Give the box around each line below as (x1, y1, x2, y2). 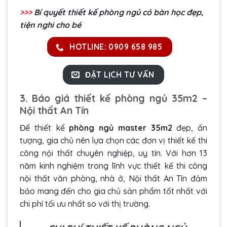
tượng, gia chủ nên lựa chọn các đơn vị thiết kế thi (20, 135, 207, 145)
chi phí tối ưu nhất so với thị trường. (20, 198, 152, 209)
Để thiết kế (20, 122, 69, 133)
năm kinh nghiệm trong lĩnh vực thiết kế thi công (20, 160, 207, 171)
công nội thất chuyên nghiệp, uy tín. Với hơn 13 (20, 147, 207, 158)
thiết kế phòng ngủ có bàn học (67, 7, 184, 18)
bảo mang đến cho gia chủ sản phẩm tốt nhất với (20, 185, 207, 196)
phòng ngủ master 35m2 (69, 122, 172, 133)
